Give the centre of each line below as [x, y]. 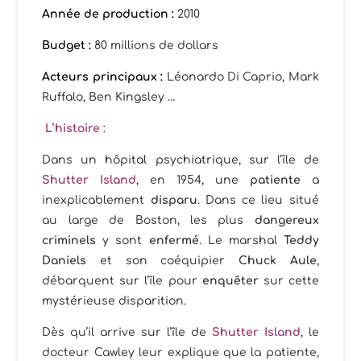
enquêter [230, 281]
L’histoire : [74, 129]
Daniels [64, 261]
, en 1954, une [193, 180]
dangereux [286, 221]
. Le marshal [241, 241]
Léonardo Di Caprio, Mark [241, 77]
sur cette [288, 281]
